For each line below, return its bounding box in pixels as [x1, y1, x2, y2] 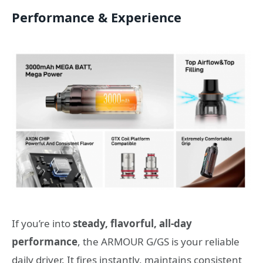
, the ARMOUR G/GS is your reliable [77, 234, 240, 248]
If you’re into [12, 216, 73, 230]
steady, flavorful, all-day [73, 216, 192, 230]
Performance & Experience [12, 8, 181, 26]
